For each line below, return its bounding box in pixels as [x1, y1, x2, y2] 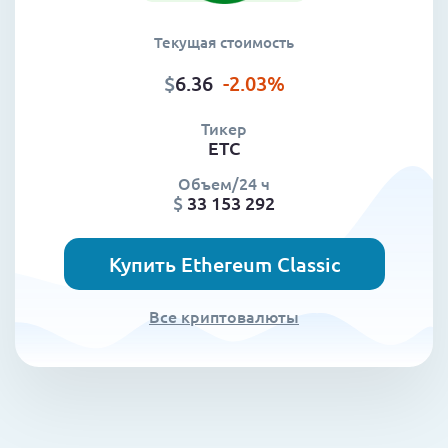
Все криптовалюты [149, 305, 299, 328]
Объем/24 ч [178, 172, 270, 195]
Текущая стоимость [154, 32, 294, 53]
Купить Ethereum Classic [108, 251, 340, 278]
